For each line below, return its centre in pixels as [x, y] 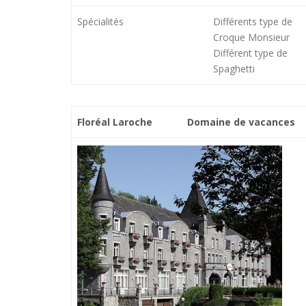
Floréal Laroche [115, 122]
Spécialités [101, 22]
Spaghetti [234, 69]
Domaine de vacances [241, 122]
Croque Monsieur [252, 38]
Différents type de [253, 22]
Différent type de [251, 53]
